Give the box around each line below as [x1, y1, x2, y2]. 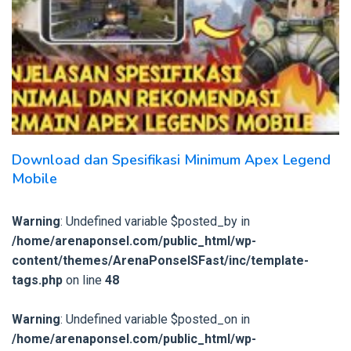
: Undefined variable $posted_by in [60, 213, 250, 229]
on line [63, 272, 105, 288]
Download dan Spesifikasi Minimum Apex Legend [12, 150, 331, 169]
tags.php [12, 272, 63, 288]
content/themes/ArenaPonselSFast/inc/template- [12, 252, 309, 268]
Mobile [12, 168, 57, 188]
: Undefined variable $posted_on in [60, 311, 250, 327]
